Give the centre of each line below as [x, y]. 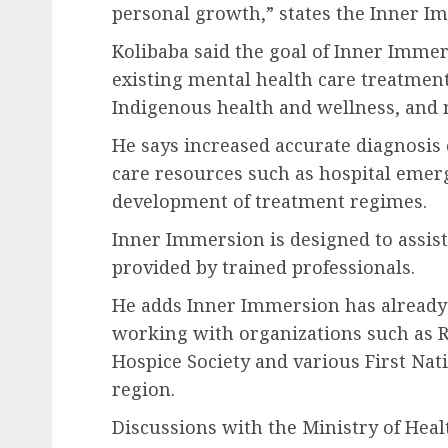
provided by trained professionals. [266, 267]
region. [143, 389]
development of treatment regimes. [272, 201]
